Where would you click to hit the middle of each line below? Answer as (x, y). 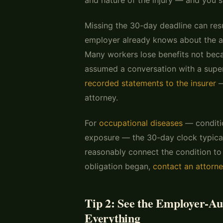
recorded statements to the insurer (150, 83)
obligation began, (119, 166)
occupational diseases (141, 123)
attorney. (101, 97)
